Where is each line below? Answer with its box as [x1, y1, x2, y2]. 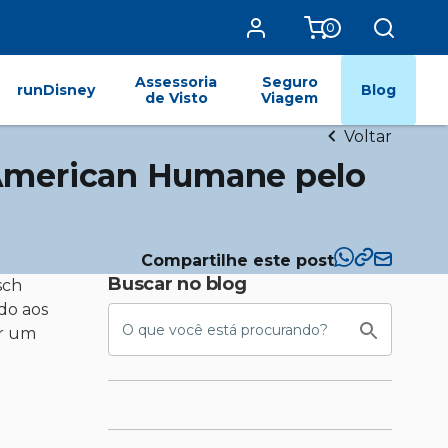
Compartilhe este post [141, 250, 334, 270]
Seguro [261, 73, 318, 91]
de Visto [144, 89, 208, 107]
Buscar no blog [108, 273, 247, 295]
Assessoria [135, 73, 218, 91]
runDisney [16, 81, 95, 99]
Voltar [344, 127, 392, 146]
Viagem [261, 89, 319, 107]
